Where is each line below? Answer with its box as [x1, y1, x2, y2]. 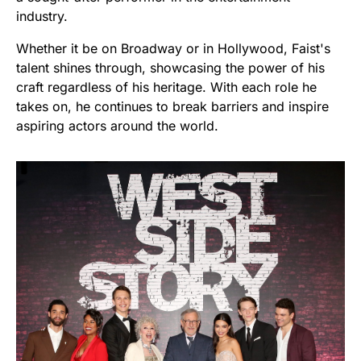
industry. [16, 8, 68, 25]
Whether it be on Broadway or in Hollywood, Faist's [16, 40, 330, 57]
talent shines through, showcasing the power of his [16, 60, 325, 77]
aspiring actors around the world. [16, 118, 218, 135]
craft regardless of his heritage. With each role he [16, 79, 317, 96]
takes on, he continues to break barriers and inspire [16, 98, 329, 115]
